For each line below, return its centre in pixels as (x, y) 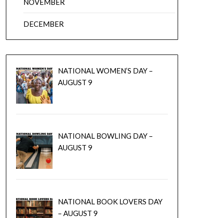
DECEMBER (43, 24)
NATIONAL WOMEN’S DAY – (106, 71)
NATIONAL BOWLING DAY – (106, 136)
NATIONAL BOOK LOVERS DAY (110, 201)
